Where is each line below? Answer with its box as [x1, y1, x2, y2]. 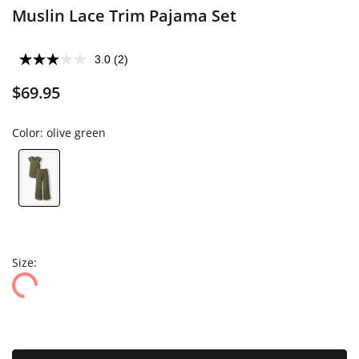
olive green [46, 125, 106, 140]
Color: [12, 125, 46, 140]
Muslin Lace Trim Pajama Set [12, 5, 236, 26]
